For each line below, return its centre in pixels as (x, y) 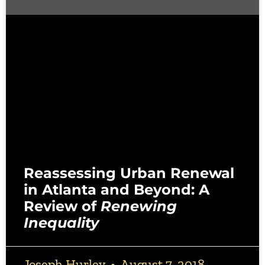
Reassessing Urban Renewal (129, 173)
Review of (62, 206)
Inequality (61, 223)
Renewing (139, 206)
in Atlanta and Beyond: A (117, 190)
